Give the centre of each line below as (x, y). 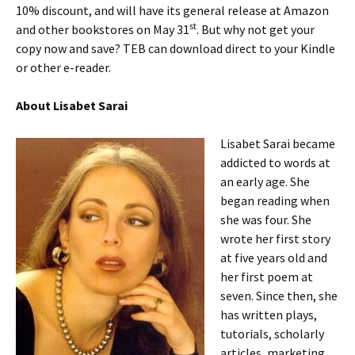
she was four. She (266, 219)
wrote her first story (275, 239)
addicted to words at (275, 162)
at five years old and (274, 258)
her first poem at (267, 277)
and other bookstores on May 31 (103, 29)
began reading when (275, 200)
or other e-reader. (63, 67)
